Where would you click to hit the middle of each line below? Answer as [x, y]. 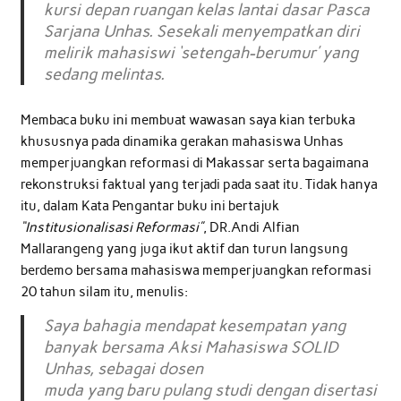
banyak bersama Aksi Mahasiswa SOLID [192, 347]
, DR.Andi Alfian [251, 228]
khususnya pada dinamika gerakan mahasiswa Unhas [182, 142]
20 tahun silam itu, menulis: [104, 292]
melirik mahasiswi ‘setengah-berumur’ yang [201, 53]
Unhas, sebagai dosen [124, 368]
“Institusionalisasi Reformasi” [111, 228]
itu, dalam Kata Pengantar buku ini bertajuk [149, 206]
